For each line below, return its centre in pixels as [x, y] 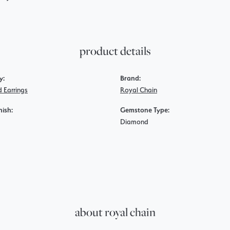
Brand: [130, 78]
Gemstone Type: [145, 110]
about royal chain [115, 212]
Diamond [134, 122]
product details [115, 51]
